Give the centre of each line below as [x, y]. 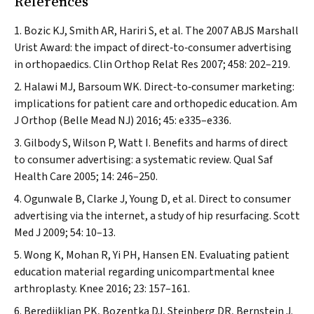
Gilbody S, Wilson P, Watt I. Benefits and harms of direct [156, 143]
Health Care [43, 177]
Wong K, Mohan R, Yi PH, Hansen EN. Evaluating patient [157, 255]
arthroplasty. [47, 289]
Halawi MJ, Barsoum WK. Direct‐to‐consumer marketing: [159, 87]
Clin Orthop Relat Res [146, 64]
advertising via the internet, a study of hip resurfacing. [144, 216]
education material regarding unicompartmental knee [144, 272]
